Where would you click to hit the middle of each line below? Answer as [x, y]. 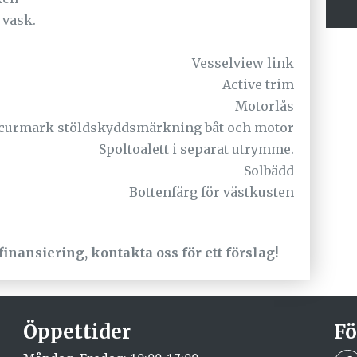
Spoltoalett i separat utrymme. [197, 149]
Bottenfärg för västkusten [212, 192]
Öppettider [76, 332]
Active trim [259, 85]
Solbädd [269, 171]
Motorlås [265, 106]
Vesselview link [243, 63]
